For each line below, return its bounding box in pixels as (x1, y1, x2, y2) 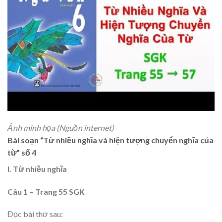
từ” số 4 (7, 147, 36, 157)
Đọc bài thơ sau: (7, 209, 63, 219)
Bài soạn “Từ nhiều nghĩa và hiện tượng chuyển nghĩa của (7, 135, 214, 145)
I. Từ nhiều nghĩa (7, 164, 67, 173)
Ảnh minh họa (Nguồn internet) (7, 122, 114, 132)
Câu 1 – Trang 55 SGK (7, 186, 85, 196)
